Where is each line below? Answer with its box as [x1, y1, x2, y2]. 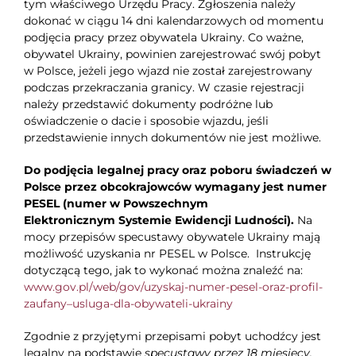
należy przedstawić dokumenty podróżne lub [23, 97, 273, 112]
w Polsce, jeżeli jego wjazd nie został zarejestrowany [23, 64, 312, 79]
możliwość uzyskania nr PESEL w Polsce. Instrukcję [23, 246, 311, 261]
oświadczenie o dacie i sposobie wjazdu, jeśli [23, 114, 269, 129]
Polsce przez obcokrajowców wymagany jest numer [23, 180, 327, 195]
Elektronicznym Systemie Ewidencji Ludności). [23, 213, 297, 228]
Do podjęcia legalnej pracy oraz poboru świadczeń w [23, 163, 331, 178]
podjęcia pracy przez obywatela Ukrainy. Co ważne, [23, 30, 304, 45]
